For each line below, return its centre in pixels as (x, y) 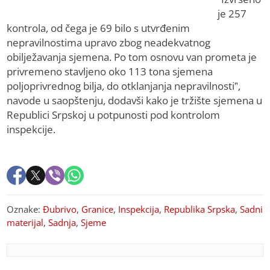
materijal (25, 223)
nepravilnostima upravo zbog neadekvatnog (109, 43)
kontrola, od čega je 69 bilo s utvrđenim (99, 28)
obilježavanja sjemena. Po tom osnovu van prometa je (132, 57)
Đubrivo (60, 209)
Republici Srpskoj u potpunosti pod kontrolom (114, 115)
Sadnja (62, 223)
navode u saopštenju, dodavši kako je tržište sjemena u (135, 101)
